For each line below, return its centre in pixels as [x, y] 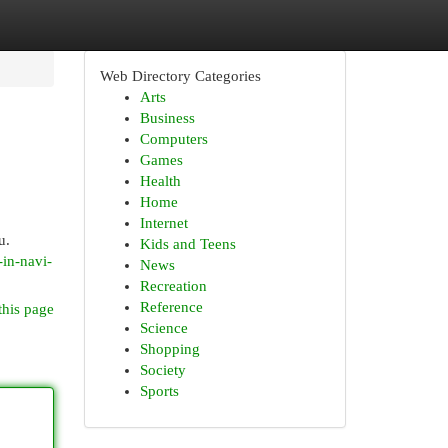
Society [162, 370]
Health [160, 181]
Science [163, 328]
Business [167, 118]
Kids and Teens [187, 244]
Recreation [173, 286]
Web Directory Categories [180, 76]
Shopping [169, 349]
